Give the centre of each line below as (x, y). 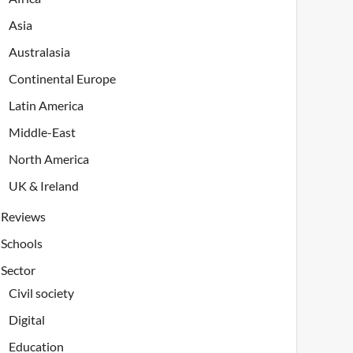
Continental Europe (63, 78)
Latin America (46, 105)
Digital (27, 320)
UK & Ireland (44, 186)
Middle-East (43, 132)
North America (49, 159)
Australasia (40, 52)
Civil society (42, 293)
